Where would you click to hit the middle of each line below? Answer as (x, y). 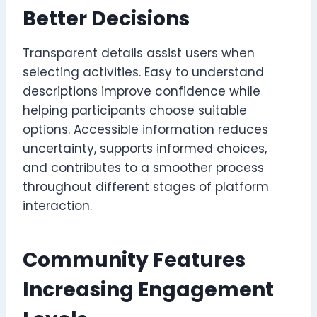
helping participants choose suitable (135, 110)
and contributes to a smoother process (143, 167)
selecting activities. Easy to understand (143, 72)
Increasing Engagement (148, 289)
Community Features (134, 260)
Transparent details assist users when (139, 53)
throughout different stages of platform (146, 186)
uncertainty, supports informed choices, (145, 148)
